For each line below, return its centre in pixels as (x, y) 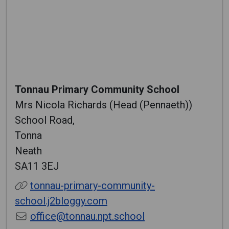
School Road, (45, 120)
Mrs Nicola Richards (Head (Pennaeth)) (104, 105)
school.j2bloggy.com (61, 201)
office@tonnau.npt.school (87, 216)
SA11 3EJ (37, 166)
